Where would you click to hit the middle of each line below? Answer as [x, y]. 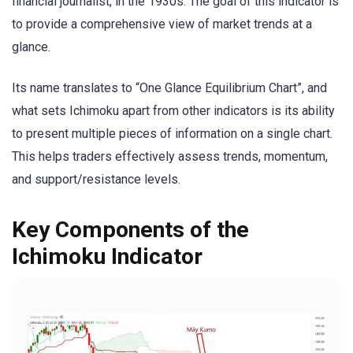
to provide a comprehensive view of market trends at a [162, 24]
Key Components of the [130, 229]
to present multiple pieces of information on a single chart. [172, 133]
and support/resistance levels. [96, 179]
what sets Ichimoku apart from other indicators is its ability [173, 110]
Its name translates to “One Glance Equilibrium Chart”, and [169, 87]
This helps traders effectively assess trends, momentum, [170, 156]
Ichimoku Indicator [107, 256]
